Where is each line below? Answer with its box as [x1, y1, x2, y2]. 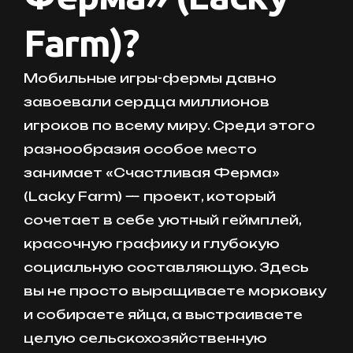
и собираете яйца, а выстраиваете [24, 307, 303, 323]
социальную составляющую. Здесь [24, 259, 309, 276]
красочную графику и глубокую [24, 236, 280, 252]
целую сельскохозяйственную [24, 330, 267, 347]
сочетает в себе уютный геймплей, [24, 212, 301, 229]
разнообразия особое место [24, 141, 257, 158]
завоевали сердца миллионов [24, 94, 269, 110]
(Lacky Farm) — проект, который [24, 188, 276, 205]
